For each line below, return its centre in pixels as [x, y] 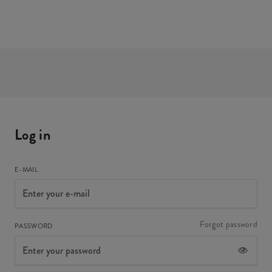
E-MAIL [26, 169]
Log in [32, 135]
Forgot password [228, 224]
